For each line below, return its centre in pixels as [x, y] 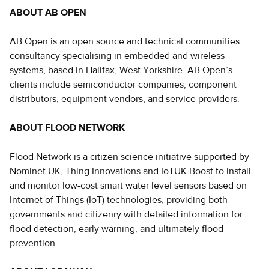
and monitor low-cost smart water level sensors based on [128, 186]
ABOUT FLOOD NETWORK [67, 128]
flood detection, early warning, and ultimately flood [116, 229]
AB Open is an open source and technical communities [125, 41]
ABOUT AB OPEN [48, 13]
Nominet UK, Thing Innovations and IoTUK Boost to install [130, 171]
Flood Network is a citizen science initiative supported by [129, 157]
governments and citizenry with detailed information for [126, 214]
